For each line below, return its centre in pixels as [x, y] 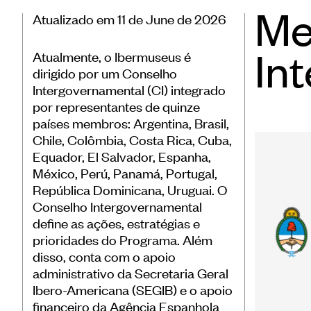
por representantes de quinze [116, 106]
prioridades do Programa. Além [123, 239]
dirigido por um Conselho [105, 73]
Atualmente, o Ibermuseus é [112, 56]
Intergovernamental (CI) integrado [129, 90]
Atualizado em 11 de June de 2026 [129, 18]
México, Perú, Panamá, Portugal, [125, 173]
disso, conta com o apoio [104, 256]
